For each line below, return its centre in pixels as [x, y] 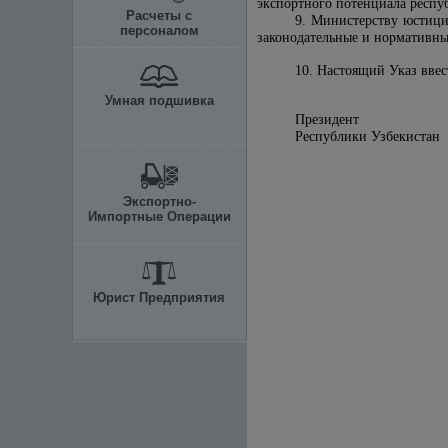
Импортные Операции [159, 216]
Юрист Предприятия [159, 297]
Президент [327, 119]
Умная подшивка [159, 100]
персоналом [159, 30]
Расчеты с [159, 15]
